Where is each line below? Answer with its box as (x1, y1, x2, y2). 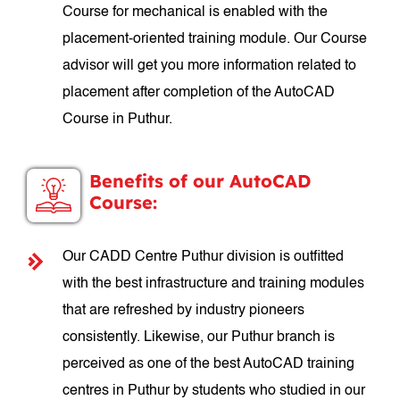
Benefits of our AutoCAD (89, 170, 312, 192)
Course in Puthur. (62, 112, 173, 127)
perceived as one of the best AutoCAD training (62, 357, 355, 371)
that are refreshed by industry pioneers (62, 304, 305, 318)
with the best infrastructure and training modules (62, 277, 365, 291)
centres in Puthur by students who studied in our (62, 384, 366, 398)
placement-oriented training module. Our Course (62, 32, 368, 46)
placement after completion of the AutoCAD (62, 86, 336, 100)
